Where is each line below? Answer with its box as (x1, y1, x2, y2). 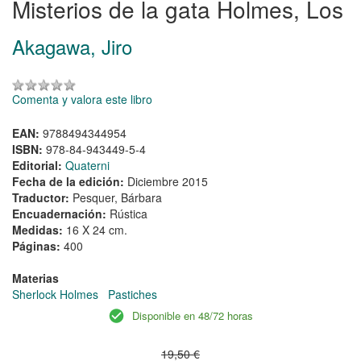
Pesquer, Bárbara (73, 189, 162, 206)
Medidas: (12, 222, 66, 239)
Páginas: (12, 238, 64, 255)
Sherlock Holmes (12, 286, 98, 303)
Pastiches (108, 286, 157, 303)
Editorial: (12, 157, 65, 174)
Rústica (110, 205, 147, 222)
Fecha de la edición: (12, 173, 127, 190)
